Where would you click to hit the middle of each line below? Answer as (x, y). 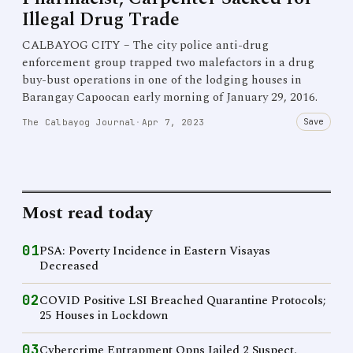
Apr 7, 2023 (173, 122)
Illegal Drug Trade (101, 20)
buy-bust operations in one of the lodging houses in (162, 80)
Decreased (69, 266)
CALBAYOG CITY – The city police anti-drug (145, 45)
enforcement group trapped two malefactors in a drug (168, 63)
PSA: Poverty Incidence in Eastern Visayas (155, 251)
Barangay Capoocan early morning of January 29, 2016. (170, 97)
